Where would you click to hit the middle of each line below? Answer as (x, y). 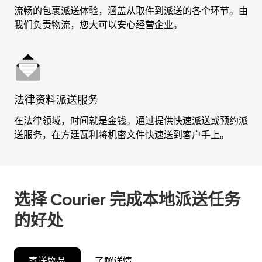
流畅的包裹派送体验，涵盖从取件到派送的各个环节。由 (131, 11)
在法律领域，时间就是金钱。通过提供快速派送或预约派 (131, 121)
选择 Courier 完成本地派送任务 (127, 199)
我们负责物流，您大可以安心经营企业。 (98, 25)
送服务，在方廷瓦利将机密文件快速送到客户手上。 (122, 135)
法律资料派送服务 (56, 100)
